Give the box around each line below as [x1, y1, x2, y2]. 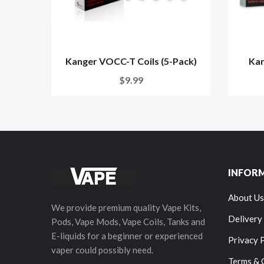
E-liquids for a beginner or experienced [51, 230, 203, 241]
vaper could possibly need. [51, 245, 153, 255]
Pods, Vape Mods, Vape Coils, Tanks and [51, 216, 205, 227]
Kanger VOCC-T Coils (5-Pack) [65, 55, 197, 67]
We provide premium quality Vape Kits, [51, 202, 201, 213]
